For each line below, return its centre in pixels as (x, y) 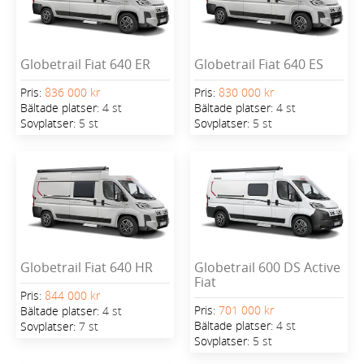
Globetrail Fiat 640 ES (259, 64)
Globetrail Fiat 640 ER (85, 64)
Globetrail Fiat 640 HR (87, 268)
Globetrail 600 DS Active (267, 268)
